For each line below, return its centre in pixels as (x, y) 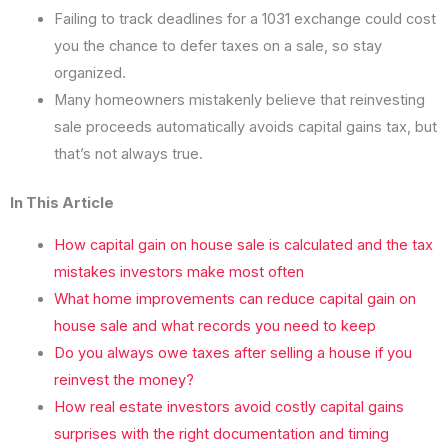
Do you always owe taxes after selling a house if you (232, 352)
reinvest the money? (123, 379)
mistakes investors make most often (178, 271)
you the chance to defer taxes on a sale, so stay (217, 46)
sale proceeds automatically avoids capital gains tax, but (245, 127)
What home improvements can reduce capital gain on (234, 298)
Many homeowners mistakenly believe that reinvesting (239, 100)
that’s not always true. (128, 154)
